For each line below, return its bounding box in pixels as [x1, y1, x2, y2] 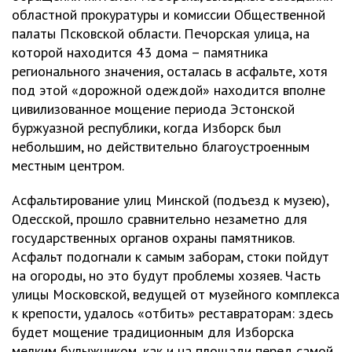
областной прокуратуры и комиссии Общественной [12, 5, 325, 24]
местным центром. [12, 156, 124, 174]
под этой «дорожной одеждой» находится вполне [12, 80, 325, 99]
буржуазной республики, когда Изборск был [12, 118, 281, 137]
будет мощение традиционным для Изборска [12, 322, 294, 341]
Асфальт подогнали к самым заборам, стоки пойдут [12, 247, 329, 266]
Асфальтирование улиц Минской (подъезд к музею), [12, 190, 328, 209]
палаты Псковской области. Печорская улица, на [12, 24, 310, 42]
